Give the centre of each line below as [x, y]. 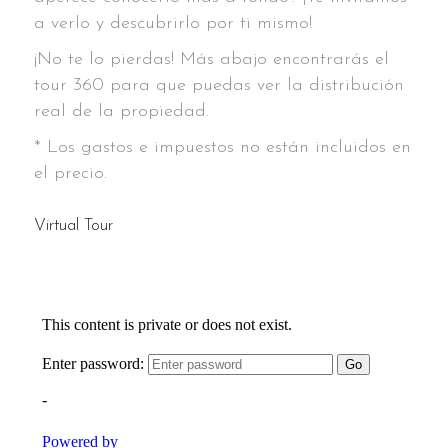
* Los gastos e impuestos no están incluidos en [222, 147]
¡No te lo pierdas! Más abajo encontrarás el [211, 59]
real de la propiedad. [121, 111]
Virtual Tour [73, 225]
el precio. [70, 173]
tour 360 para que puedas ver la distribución [219, 85]
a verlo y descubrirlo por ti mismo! [173, 23]
